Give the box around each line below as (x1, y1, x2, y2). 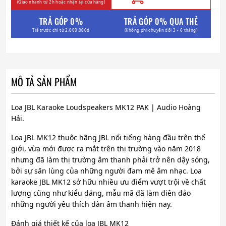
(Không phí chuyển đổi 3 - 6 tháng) (124, 27, 198, 33)
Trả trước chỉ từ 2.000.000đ (32, 27, 90, 33)
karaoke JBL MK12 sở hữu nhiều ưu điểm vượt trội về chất (11, 177, 206, 187)
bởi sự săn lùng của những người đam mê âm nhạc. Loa (11, 166, 202, 176)
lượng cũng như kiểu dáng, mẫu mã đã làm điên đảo (11, 188, 191, 198)
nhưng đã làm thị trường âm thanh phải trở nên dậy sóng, (11, 155, 210, 165)
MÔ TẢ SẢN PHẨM (11, 74, 77, 90)
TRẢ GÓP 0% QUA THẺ (124, 15, 198, 27)
